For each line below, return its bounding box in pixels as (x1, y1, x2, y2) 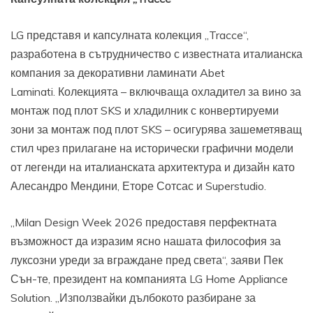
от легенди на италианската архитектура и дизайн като (10, 159, 295, 174)
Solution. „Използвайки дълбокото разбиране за (10, 290, 256, 305)
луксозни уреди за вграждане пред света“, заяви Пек (10, 252, 283, 267)
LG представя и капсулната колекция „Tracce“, (10, 27, 249, 42)
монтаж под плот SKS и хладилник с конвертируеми (10, 103, 279, 117)
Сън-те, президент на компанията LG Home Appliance (10, 271, 288, 286)
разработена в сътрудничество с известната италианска (10, 46, 303, 61)
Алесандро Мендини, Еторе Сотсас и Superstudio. (10, 178, 266, 193)
